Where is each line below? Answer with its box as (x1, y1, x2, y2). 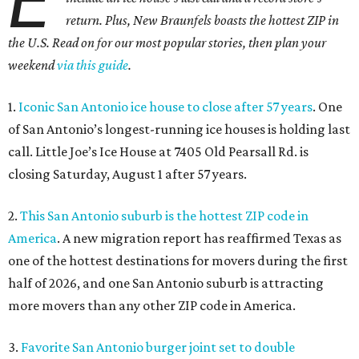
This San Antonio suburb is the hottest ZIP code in (20, 208, 309, 224)
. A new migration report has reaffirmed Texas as (57, 230, 341, 246)
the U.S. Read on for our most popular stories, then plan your (8, 34, 326, 50)
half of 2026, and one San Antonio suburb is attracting (8, 275, 324, 291)
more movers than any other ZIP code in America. (8, 297, 296, 313)
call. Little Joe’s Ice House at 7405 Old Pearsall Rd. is (8, 143, 309, 159)
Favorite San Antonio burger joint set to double (21, 339, 295, 355)
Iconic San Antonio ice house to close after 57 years (18, 99, 313, 115)
